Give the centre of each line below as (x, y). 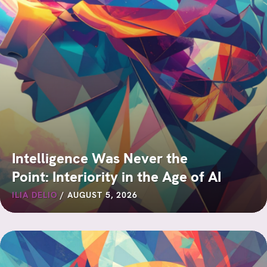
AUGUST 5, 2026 (103, 195)
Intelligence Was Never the (100, 158)
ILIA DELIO (35, 195)
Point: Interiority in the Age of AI (117, 176)
